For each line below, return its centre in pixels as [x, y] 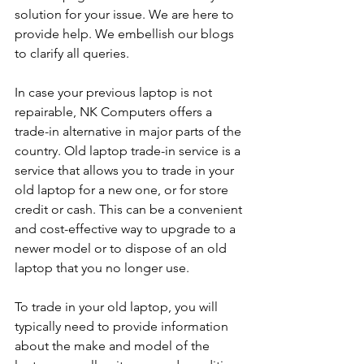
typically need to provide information [123, 327]
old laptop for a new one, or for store [123, 190]
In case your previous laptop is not [115, 93]
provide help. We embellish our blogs [126, 34]
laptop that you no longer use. [102, 268]
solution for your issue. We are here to [126, 15]
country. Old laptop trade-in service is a [129, 151]
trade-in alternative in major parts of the [130, 132]
